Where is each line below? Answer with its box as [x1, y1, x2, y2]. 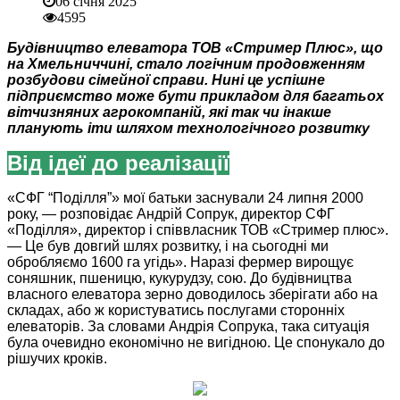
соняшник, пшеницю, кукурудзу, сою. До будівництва [7, 271, 352, 287]
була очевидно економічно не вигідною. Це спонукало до [7, 335, 385, 351]
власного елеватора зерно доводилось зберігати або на [7, 287, 378, 303]
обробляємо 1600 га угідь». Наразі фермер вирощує [7, 254, 354, 271]
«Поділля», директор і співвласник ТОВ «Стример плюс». [7, 222, 388, 238]
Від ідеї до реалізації [7, 151, 229, 176]
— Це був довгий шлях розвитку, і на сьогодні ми [7, 238, 329, 254]
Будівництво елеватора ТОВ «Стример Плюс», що [7, 40, 383, 56]
